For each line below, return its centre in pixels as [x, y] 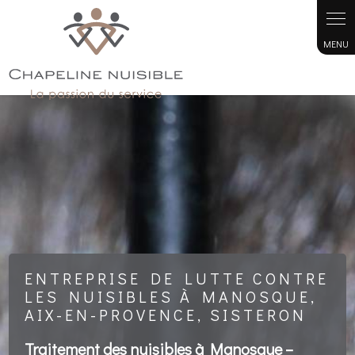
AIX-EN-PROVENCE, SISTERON [166, 315]
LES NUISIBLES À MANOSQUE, [171, 296]
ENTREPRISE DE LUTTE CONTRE [177, 278]
